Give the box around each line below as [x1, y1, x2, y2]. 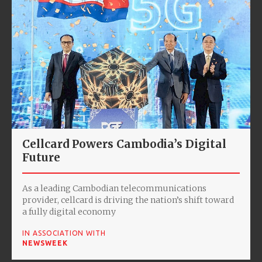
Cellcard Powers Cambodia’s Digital [22, 136, 226, 151]
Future [22, 150, 60, 164]
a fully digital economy [22, 206, 116, 217]
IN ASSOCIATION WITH [22, 229, 106, 237]
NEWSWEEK [22, 239, 68, 247]
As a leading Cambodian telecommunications [22, 182, 206, 194]
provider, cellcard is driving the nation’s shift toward [22, 194, 234, 205]
